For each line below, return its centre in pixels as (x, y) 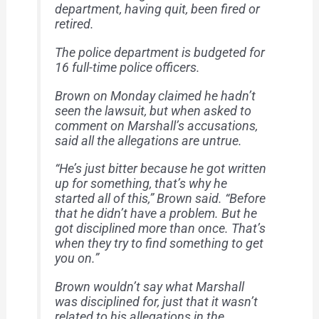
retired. (75, 24)
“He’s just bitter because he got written (161, 169)
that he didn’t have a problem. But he (156, 214)
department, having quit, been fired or (158, 9)
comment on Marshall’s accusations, (157, 125)
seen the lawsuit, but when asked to (153, 110)
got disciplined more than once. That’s (161, 229)
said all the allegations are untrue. (149, 140)
